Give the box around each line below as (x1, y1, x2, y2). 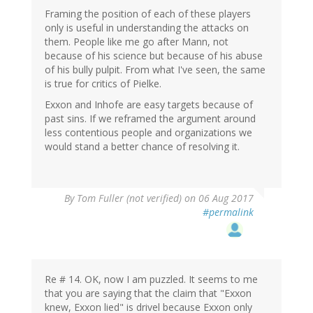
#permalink (203, 205, 254, 219)
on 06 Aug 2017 (182, 191, 254, 205)
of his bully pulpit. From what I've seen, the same (45, 63, 265, 77)
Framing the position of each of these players (45, 7, 251, 21)
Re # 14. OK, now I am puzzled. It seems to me (45, 272, 258, 286)
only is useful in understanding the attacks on (45, 21, 249, 35)
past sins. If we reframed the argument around (45, 112, 256, 126)
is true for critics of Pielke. (45, 77, 161, 91)
